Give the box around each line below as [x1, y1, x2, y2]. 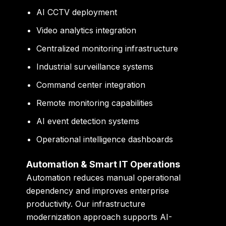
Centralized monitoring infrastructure [36, 43, 179, 54]
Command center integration [36, 80, 146, 90]
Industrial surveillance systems [36, 62, 154, 72]
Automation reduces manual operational [26, 173, 181, 183]
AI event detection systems [36, 116, 140, 127]
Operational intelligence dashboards [36, 134, 174, 145]
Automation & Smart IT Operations [26, 159, 181, 170]
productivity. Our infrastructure [26, 199, 146, 209]
